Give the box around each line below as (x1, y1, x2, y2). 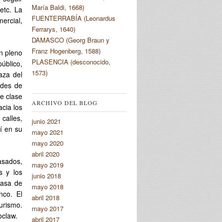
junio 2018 (32, 170, 61, 180)
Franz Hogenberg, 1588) (32, 46, 101, 55)
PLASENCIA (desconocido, (32, 56, 111, 66)
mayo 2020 (32, 138, 63, 148)
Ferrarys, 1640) (32, 24, 75, 34)
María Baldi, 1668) (32, 2, 84, 12)
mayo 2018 (32, 181, 63, 191)
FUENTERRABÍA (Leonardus (32, 13, 115, 23)
